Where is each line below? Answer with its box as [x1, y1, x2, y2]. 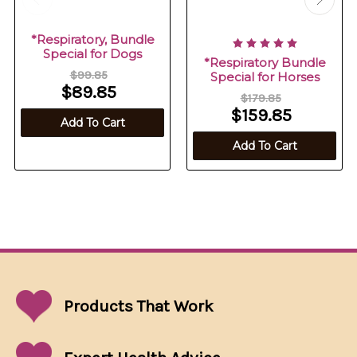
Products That [64, 296, 174, 316]
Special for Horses [210, 69, 320, 85]
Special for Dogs [43, 46, 142, 62]
